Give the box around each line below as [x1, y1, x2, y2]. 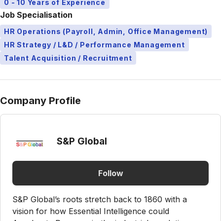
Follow [98, 168, 123, 178]
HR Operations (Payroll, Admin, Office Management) [4, 27, 208, 36]
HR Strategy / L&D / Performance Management [4, 40, 185, 49]
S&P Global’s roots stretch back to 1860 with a [12, 194, 187, 205]
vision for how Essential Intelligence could [12, 206, 169, 217]
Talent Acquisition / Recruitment [4, 54, 132, 63]
